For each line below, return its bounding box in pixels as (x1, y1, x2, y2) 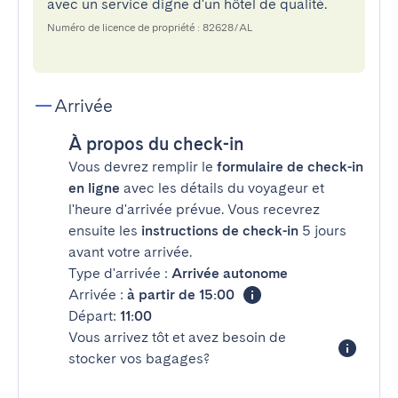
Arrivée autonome (171, 265, 288, 282)
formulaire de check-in (217, 158, 363, 175)
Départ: (68, 307, 120, 324)
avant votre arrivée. (68, 243, 192, 260)
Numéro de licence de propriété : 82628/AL (47, 21, 252, 34)
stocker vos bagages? (68, 350, 210, 367)
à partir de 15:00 (127, 286, 235, 303)
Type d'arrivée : (68, 265, 171, 282)
